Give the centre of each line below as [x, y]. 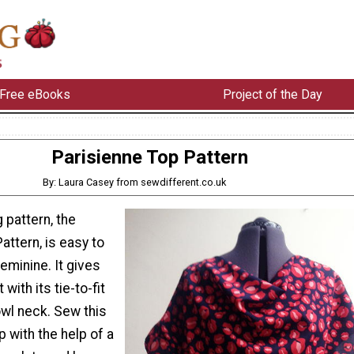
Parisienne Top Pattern [149, 157]
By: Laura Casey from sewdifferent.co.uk [134, 182]
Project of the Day [272, 94]
